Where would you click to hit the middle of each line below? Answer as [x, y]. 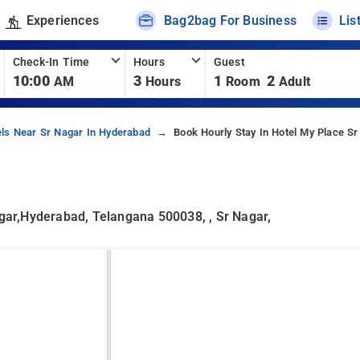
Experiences [62, 20]
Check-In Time [51, 62]
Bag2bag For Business [231, 20]
